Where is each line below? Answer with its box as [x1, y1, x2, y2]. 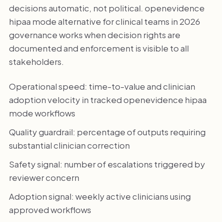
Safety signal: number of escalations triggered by [8, 159, 205, 170]
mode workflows [8, 107, 75, 118]
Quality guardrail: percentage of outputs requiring [8, 126, 206, 137]
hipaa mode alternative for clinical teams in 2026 [8, 16, 200, 27]
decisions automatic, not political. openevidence [8, 2, 205, 14]
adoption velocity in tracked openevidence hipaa [8, 94, 207, 105]
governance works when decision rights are [8, 29, 180, 41]
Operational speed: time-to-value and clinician [8, 80, 195, 92]
